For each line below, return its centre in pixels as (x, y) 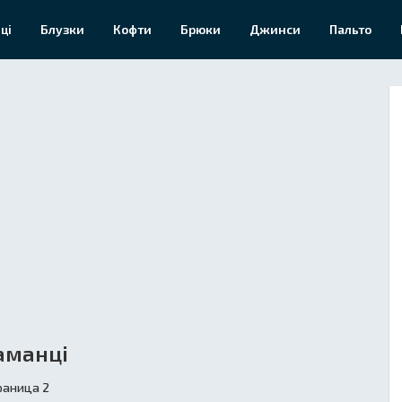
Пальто (350, 29)
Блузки (62, 29)
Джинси (275, 29)
